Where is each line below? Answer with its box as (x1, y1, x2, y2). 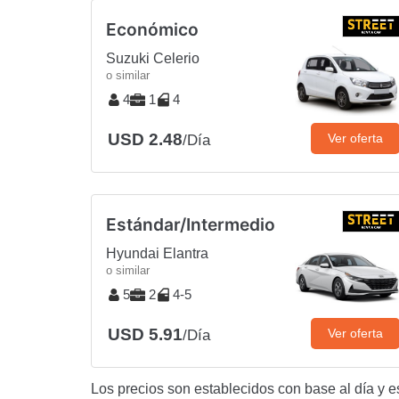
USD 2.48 (108, 129, 183, 149)
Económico (106, 18, 199, 40)
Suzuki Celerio (106, 50, 199, 66)
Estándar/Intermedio (106, 213, 275, 235)
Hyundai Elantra (106, 245, 208, 261)
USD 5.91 (108, 324, 183, 344)
